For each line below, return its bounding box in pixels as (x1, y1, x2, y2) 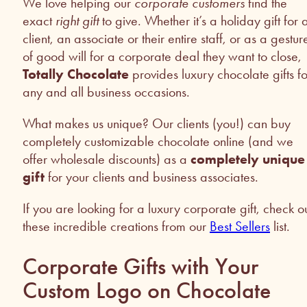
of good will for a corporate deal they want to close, (23, 47, 302, 64)
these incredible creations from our (23, 217, 210, 234)
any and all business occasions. (23, 83, 190, 100)
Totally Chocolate (23, 65, 129, 82)
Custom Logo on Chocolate (23, 275, 271, 304)
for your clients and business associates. (45, 168, 258, 185)
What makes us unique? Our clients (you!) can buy (23, 114, 291, 132)
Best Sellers (210, 217, 270, 234)
